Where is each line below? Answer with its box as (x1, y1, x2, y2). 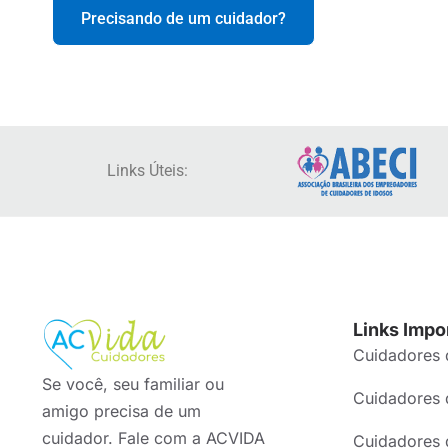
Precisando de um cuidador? (81, 9, 286, 29)
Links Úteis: (106, 161, 188, 181)
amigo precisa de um (42, 401, 201, 422)
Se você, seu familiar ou (42, 374, 224, 395)
